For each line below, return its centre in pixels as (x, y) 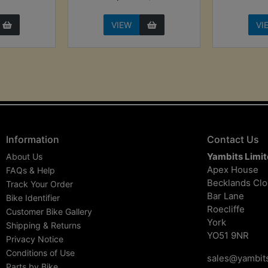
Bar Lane (226, 196)
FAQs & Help (31, 170)
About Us (24, 156)
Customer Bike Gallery (49, 211)
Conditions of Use (40, 252)
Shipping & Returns (43, 225)
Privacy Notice (35, 239)
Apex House (233, 169)
